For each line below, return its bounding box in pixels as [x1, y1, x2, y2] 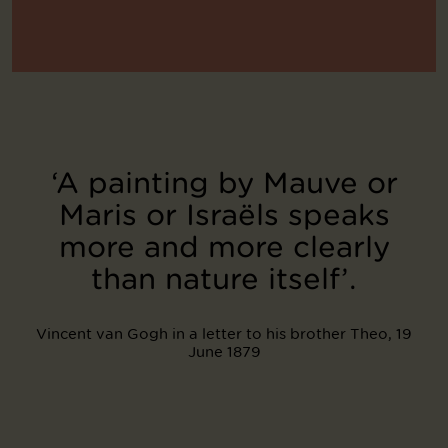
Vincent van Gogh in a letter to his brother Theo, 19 [36, 323, 412, 343]
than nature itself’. [91, 261, 357, 296]
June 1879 [187, 341, 261, 361]
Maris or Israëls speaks [58, 197, 390, 232]
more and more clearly [58, 229, 390, 264]
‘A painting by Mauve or [50, 165, 398, 200]
